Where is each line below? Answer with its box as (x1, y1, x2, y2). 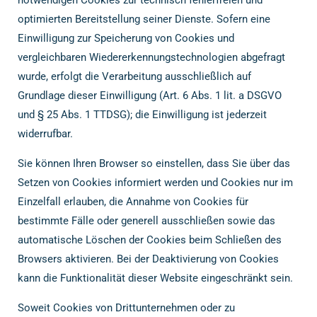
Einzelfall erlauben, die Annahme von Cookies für (18, 195, 248, 208)
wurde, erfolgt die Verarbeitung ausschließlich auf (18, 69, 251, 83)
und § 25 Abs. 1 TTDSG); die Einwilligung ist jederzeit (18, 108, 267, 121)
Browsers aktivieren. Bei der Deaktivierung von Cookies (18, 252, 279, 265)
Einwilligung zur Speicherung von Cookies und (18, 31, 234, 45)
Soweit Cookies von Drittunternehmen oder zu (18, 301, 235, 314)
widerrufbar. (18, 127, 73, 140)
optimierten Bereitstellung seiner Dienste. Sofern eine (18, 12, 270, 25)
